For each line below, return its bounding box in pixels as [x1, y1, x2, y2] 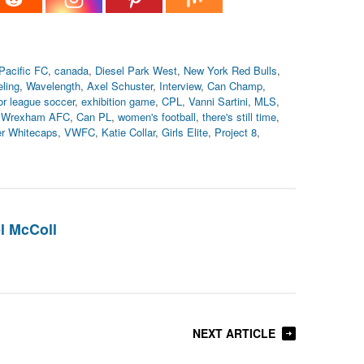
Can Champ [207, 78, 262, 93]
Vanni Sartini [188, 93, 248, 109]
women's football [118, 109, 196, 124]
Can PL [76, 109, 111, 124]
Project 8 [214, 124, 257, 140]
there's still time [202, 109, 276, 124]
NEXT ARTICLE [193, 325, 275, 341]
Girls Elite [162, 124, 208, 140]
